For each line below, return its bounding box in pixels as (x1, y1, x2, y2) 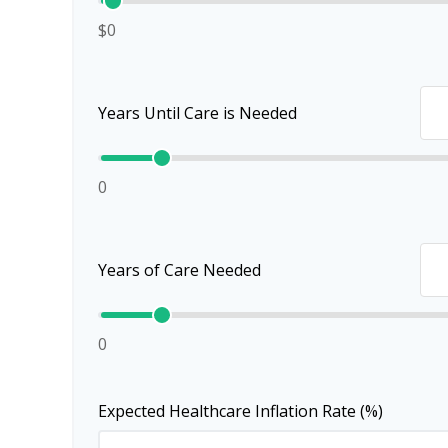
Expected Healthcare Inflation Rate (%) (98, 400, 383, 423)
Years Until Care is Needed (98, 102, 297, 125)
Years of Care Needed (98, 259, 261, 282)
